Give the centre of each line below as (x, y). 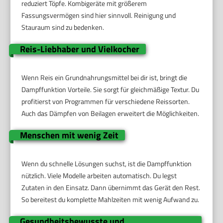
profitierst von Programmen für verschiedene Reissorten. (106, 102)
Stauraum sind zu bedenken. (63, 27)
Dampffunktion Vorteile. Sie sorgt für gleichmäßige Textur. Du (111, 90)
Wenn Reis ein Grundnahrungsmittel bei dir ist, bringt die (105, 78)
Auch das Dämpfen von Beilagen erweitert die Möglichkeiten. (111, 113)
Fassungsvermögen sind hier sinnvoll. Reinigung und (99, 15)
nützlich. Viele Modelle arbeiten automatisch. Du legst (99, 176)
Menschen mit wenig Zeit (69, 135)
